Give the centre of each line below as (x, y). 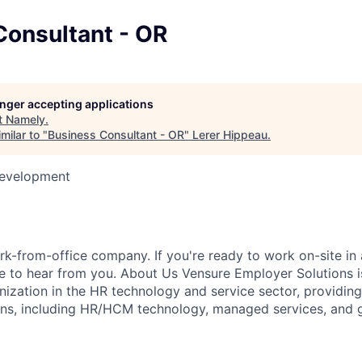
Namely (25, 119)
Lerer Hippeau (230, 134)
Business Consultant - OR (116, 134)
